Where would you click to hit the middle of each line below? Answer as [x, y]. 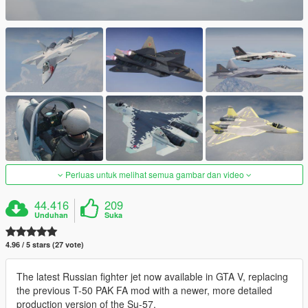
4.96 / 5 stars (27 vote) [45, 244]
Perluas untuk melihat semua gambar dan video [154, 174]
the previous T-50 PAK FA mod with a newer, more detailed [144, 290]
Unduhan [52, 214]
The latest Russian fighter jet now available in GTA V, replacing [152, 276]
